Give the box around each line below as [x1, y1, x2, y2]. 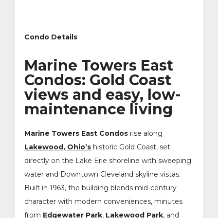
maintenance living [24, 100, 173, 118]
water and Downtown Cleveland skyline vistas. [24, 169, 181, 179]
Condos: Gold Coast [24, 71, 171, 89]
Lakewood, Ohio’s [24, 142, 91, 151]
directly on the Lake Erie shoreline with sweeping [24, 156, 191, 165]
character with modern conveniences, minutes [24, 197, 182, 206]
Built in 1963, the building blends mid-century [24, 183, 177, 192]
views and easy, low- [24, 85, 181, 104]
